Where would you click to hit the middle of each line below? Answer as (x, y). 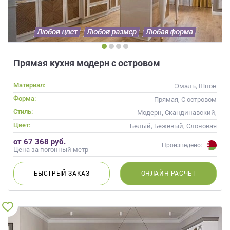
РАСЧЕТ (183, 173)
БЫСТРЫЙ (51, 173)
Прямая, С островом (185, 99)
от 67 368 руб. (40, 141)
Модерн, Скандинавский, (177, 112)
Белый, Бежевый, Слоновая (173, 126)
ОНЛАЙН (156, 173)
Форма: (25, 98)
